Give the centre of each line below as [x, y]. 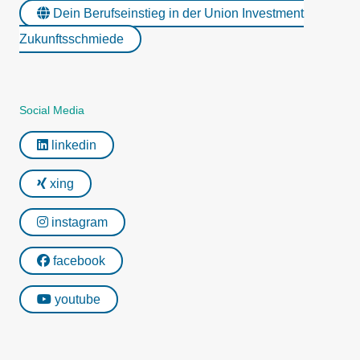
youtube [76, 299]
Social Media [52, 110]
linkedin [72, 145]
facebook [78, 261]
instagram [78, 222]
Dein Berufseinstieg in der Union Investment [177, 13]
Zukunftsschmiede [72, 39]
